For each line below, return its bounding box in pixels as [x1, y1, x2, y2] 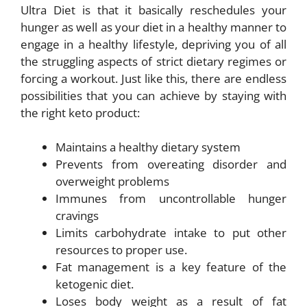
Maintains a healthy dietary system [56, 139, 241, 155]
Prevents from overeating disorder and [56, 156, 286, 172]
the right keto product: [21, 104, 140, 121]
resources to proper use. [56, 242, 187, 258]
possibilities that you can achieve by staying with [21, 87, 286, 103]
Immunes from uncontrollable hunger [56, 191, 286, 206]
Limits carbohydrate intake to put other [56, 225, 286, 241]
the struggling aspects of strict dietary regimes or [21, 53, 286, 69]
